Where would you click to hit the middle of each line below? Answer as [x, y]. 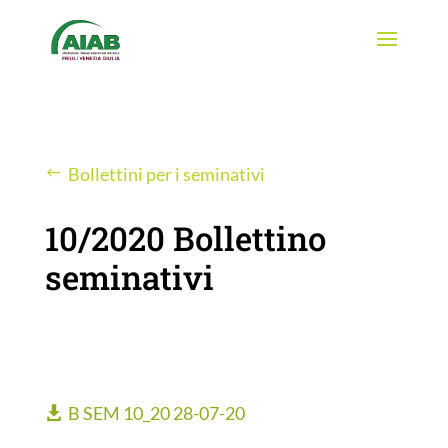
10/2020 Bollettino [185, 238]
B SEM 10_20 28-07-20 [156, 413]
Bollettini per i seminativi [166, 174]
